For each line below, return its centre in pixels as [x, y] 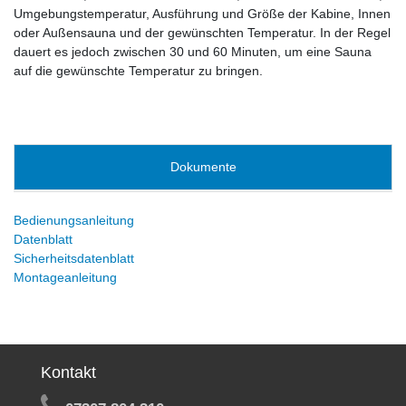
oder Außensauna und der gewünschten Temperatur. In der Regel [202, 32]
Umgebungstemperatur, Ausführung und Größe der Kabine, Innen [202, 13]
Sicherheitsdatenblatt [74, 258]
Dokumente [203, 166]
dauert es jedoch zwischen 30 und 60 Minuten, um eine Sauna [193, 51]
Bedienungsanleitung [74, 220]
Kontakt [68, 372]
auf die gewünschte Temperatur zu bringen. [138, 70]
